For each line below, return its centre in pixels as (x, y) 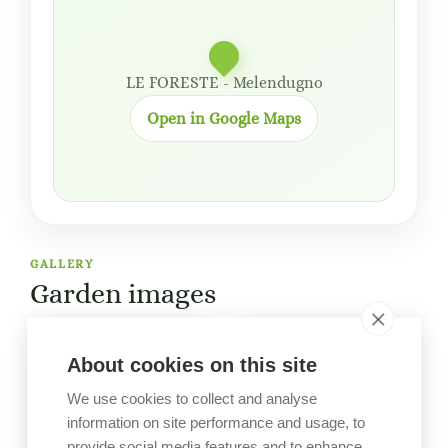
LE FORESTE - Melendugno (224, 82)
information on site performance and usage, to (216, 421)
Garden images (123, 294)
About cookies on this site (192, 364)
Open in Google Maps (224, 118)
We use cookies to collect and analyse (192, 397)
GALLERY (62, 264)
